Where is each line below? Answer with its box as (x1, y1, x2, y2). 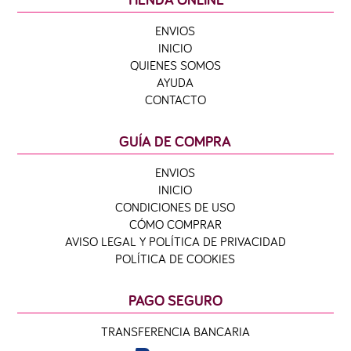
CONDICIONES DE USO (115, 199, 236, 215)
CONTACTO (144, 92, 206, 107)
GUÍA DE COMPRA (119, 132, 232, 151)
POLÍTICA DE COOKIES (115, 251, 236, 266)
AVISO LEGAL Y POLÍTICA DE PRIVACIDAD (64, 233, 286, 249)
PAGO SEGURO (128, 291, 223, 310)
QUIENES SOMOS (129, 57, 221, 73)
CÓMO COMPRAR (128, 216, 222, 232)
